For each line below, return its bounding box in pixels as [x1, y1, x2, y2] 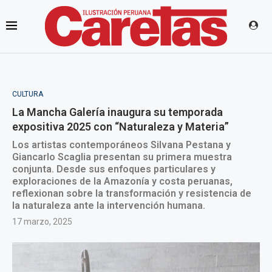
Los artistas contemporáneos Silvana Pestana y [12, 139, 231, 151]
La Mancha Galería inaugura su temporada [12, 106, 223, 118]
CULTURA [12, 90, 43, 98]
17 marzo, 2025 [12, 217, 72, 226]
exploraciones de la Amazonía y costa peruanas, [12, 175, 233, 187]
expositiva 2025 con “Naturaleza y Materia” [12, 120, 229, 133]
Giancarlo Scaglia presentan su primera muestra [12, 151, 232, 163]
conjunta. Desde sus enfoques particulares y [12, 163, 216, 175]
